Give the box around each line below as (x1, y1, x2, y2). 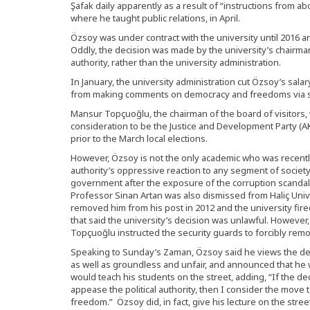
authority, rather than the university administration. (71, 56, 281, 69)
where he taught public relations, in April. (71, 12, 240, 24)
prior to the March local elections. (71, 132, 208, 145)
